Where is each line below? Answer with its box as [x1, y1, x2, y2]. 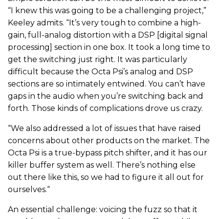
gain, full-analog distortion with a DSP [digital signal [8, 30, 208, 40]
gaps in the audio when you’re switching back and [8, 91, 203, 101]
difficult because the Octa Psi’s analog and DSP [8, 66, 193, 76]
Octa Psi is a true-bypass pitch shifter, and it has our [8, 148, 207, 157]
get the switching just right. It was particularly [8, 54, 187, 64]
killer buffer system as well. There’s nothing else [8, 160, 196, 170]
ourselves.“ [8, 184, 50, 194]
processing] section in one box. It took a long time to [8, 42, 210, 52]
